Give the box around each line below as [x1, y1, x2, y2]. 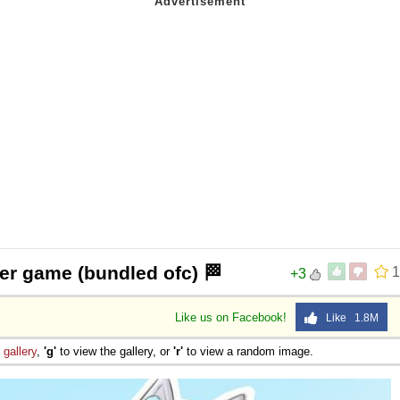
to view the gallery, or [56, 344, 173, 358]
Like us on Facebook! [175, 310, 290, 324]
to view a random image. [183, 344, 313, 358]
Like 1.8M [318, 311, 379, 324]
